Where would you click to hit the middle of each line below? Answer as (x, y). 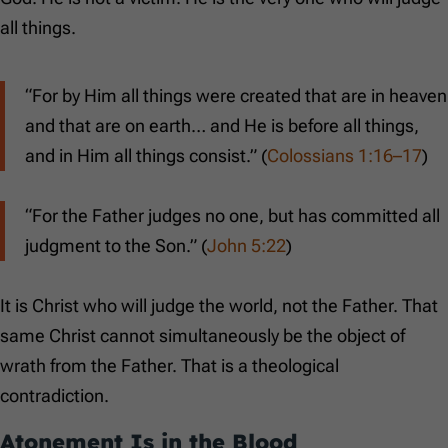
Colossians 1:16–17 (344, 156)
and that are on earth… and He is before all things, (222, 126)
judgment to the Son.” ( (116, 246)
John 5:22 (246, 246)
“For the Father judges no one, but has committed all (232, 216)
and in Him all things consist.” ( (146, 156)
